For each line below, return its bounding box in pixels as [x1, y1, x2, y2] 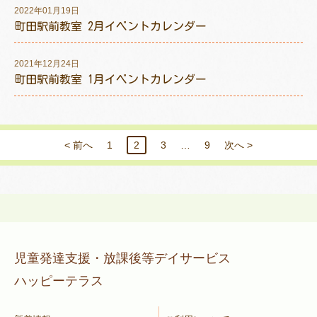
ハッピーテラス [14, 274, 103, 288]
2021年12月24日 [14, 59, 79, 69]
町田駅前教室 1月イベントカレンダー [14, 74, 207, 85]
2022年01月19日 [14, 6, 79, 16]
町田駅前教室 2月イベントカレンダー [14, 21, 207, 32]
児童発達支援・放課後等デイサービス [14, 251, 243, 265]
